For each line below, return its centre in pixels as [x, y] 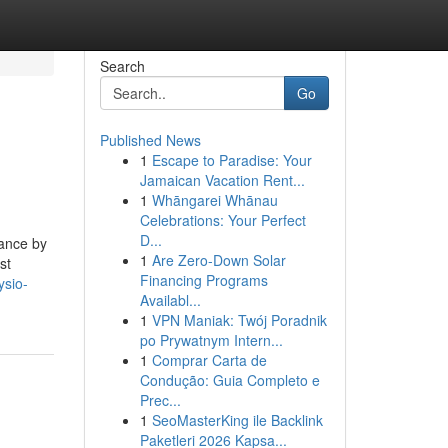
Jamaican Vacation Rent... [222, 180]
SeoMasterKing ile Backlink [237, 420]
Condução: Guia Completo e [229, 380]
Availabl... [170, 300]
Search [122, 66]
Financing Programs [203, 280]
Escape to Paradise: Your [231, 160]
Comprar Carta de [209, 360]
